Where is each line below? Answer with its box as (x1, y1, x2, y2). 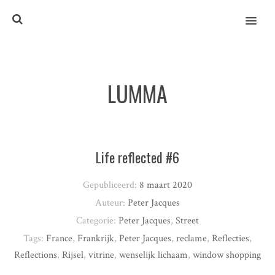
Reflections (14, 249, 57, 261)
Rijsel (62, 249, 83, 261)
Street (176, 214, 199, 227)
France (46, 232, 72, 245)
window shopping (193, 249, 261, 261)
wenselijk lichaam (119, 249, 188, 261)
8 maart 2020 (139, 179, 192, 192)
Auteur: (95, 196, 128, 209)
